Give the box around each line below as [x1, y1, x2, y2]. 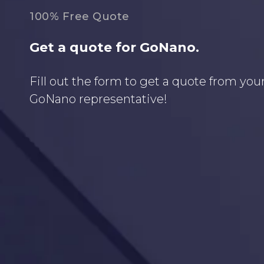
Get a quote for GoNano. [29, 39, 199, 55]
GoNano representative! [29, 91, 167, 106]
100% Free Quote [29, 9, 130, 23]
